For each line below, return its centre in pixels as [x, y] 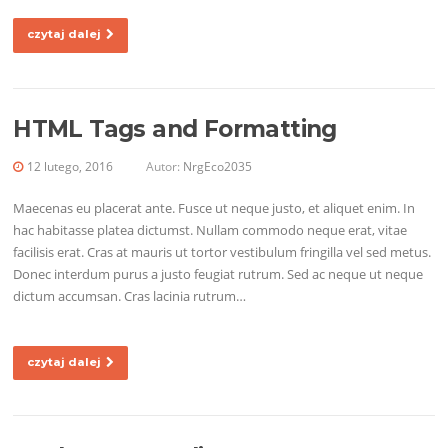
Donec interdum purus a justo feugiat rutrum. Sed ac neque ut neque [218, 274]
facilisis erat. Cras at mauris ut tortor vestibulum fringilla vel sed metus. [222, 252]
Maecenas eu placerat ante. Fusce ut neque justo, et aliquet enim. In [214, 208]
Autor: [163, 167]
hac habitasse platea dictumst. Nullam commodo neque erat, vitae [210, 230]
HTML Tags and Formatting [175, 129]
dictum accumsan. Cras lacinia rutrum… [130, 296]
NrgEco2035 [218, 167]
